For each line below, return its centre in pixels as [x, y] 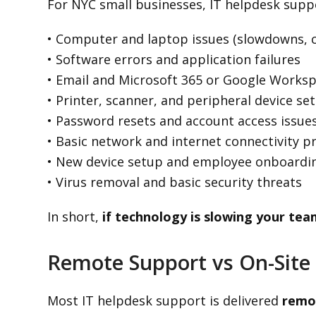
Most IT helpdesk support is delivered [165, 300]
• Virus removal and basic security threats [175, 182]
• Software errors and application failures [174, 59]
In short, [75, 217]
